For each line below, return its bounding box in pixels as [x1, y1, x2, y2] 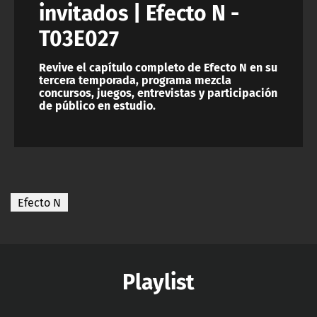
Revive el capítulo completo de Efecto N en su [39, 58, 277, 76]
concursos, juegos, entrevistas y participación [39, 83, 277, 102]
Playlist [122, 264, 195, 298]
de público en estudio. [39, 96, 156, 115]
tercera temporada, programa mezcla [39, 71, 231, 89]
